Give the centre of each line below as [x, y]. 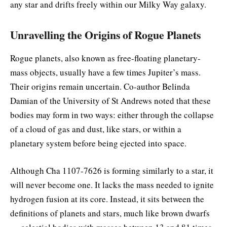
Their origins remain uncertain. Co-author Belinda [100, 86]
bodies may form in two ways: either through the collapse [112, 115]
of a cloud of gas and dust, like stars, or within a [96, 129]
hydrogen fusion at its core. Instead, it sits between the [107, 199]
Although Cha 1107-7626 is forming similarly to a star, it [112, 171]
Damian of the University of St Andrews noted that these [110, 100]
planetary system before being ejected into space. [98, 143]
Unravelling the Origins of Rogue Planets [105, 34]
